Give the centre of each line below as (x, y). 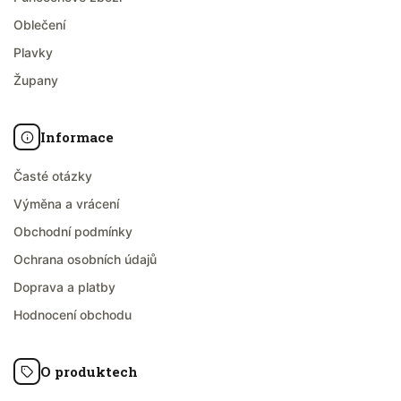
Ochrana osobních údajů (85, 260)
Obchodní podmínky (73, 232)
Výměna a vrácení (66, 204)
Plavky (33, 53)
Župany (36, 81)
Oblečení (39, 25)
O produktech (89, 372)
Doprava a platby (64, 287)
